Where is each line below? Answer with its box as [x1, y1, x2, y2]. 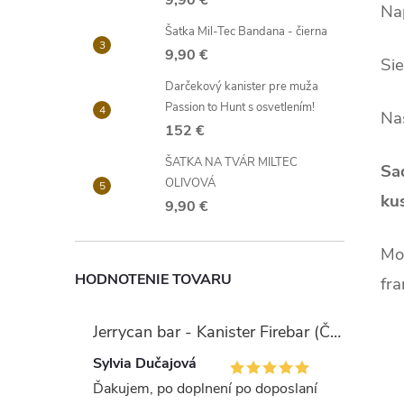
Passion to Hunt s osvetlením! [165, 99, 315, 115]
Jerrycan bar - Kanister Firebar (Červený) [330, 321, 341, 343]
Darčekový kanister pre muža [165, 78, 318, 95]
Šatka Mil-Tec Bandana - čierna [165, 23, 327, 40]
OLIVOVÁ [165, 175, 216, 191]
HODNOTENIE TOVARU [75, 270, 232, 289]
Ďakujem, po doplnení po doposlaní [93, 379, 317, 399]
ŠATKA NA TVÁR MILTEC [165, 154, 298, 170]
